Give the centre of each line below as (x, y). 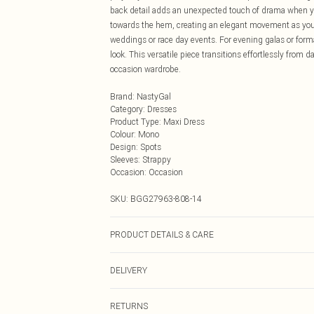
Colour (122, 134)
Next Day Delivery (143, 300)
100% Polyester (138, 260)
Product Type (135, 122)
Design (123, 147)
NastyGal (154, 96)
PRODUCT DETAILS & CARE (162, 234)
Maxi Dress (184, 122)
